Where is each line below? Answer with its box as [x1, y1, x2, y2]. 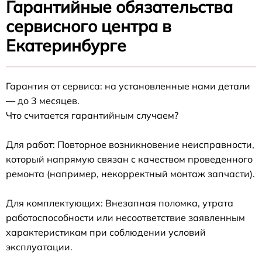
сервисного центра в [6, 16, 171, 36]
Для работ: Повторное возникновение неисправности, [6, 139, 254, 150]
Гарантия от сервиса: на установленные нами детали [6, 80, 250, 92]
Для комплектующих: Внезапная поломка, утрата [6, 197, 233, 209]
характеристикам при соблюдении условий [6, 226, 206, 238]
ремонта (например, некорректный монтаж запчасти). [6, 168, 255, 180]
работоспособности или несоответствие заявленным [6, 212, 245, 223]
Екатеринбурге [6, 35, 126, 56]
